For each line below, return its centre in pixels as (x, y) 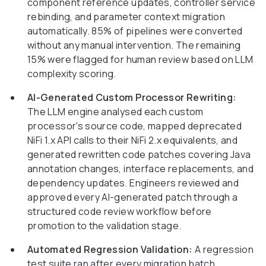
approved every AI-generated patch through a (133, 197)
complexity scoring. (72, 74)
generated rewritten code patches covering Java (139, 155)
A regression (223, 250)
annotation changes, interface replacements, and (140, 169)
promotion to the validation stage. (104, 226)
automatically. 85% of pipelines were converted (135, 31)
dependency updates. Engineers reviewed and (133, 183)
